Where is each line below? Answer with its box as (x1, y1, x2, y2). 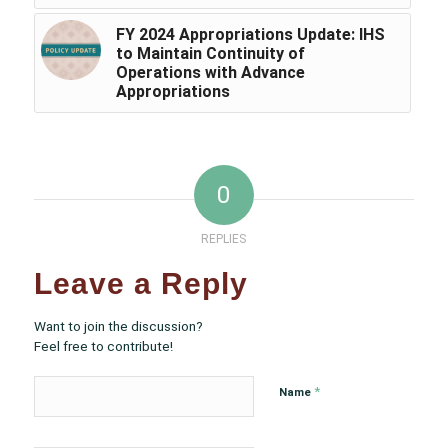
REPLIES (201, 231, 247, 246)
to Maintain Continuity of (115, 43, 305, 63)
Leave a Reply (33, 266, 248, 300)
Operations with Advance (115, 62, 305, 82)
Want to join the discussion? (33, 317, 203, 334)
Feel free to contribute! (33, 337, 173, 354)
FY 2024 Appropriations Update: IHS (115, 24, 385, 44)
